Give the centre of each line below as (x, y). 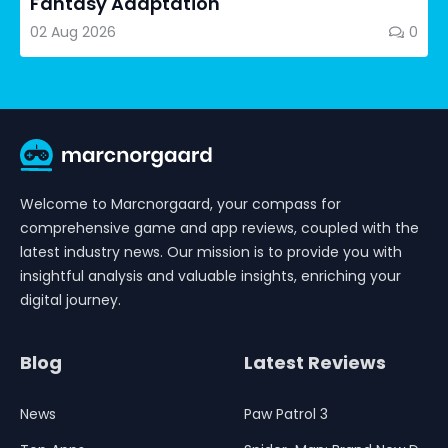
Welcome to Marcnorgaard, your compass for (180, 204)
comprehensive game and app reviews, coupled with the (219, 228)
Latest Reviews (315, 362)
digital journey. (70, 300)
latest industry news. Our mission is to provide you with (211, 252)
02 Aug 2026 (73, 32)
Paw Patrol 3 (286, 414)
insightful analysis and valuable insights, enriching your (210, 276)
